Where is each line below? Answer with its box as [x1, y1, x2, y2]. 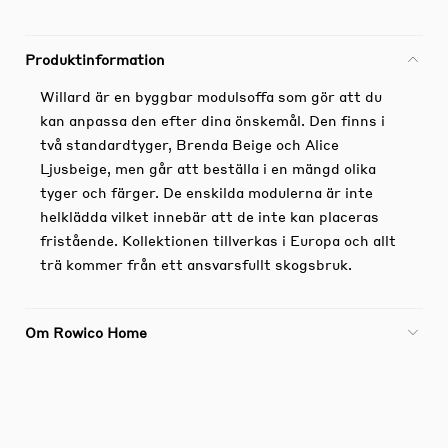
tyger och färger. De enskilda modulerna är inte [40, 182, 373, 201]
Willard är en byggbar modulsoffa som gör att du [40, 86, 382, 105]
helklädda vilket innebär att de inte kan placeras [40, 206, 379, 225]
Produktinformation [25, 49, 165, 68]
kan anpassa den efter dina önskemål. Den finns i [40, 110, 385, 129]
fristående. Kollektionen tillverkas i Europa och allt [40, 230, 396, 249]
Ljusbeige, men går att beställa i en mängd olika [40, 158, 376, 177]
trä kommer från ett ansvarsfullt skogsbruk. [40, 254, 352, 273]
